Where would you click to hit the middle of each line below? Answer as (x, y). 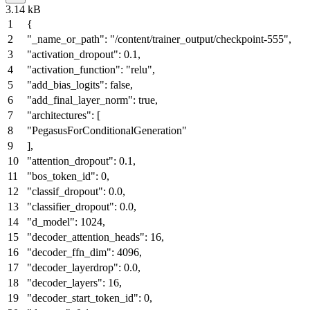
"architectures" (59, 115)
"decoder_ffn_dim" (69, 252)
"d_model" (51, 221)
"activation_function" (74, 69)
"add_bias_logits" (66, 84)
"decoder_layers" (65, 282)
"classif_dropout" (65, 191)
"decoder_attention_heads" (86, 237)
